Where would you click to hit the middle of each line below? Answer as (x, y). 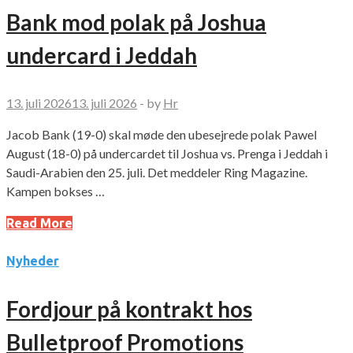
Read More (39, 223)
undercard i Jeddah (102, 56)
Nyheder (33, 261)
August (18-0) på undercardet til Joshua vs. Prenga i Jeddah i (167, 154)
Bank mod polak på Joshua (136, 22)
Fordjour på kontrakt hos (129, 309)
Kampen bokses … (56, 191)
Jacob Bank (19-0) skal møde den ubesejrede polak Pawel (162, 135)
